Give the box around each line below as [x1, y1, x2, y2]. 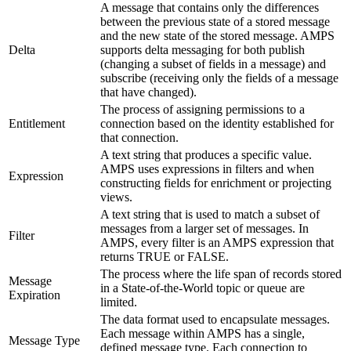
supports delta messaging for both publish [100, 42, 305, 56]
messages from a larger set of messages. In [100, 221, 309, 235]
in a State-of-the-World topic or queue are [100, 280, 305, 295]
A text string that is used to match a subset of [100, 207, 320, 221]
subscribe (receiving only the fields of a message [100, 71, 338, 85]
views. [100, 190, 132, 204]
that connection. [100, 130, 179, 144]
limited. [100, 295, 137, 309]
